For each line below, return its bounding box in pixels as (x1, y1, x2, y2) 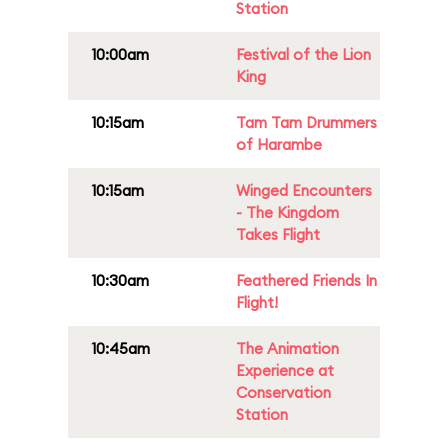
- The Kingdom (236, 203, 339, 222)
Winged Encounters (236, 181, 372, 200)
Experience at (236, 361, 334, 380)
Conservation (236, 383, 331, 402)
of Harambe (236, 135, 322, 154)
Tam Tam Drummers (236, 113, 377, 132)
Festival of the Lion (236, 45, 371, 64)
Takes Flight (236, 225, 320, 244)
